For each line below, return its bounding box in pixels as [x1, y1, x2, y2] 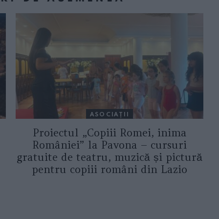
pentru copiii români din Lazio [32, 163, 187, 176]
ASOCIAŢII [90, 110, 129, 118]
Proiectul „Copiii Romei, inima [32, 126, 187, 140]
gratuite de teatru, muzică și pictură [17, 151, 202, 164]
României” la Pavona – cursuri [32, 138, 187, 152]
